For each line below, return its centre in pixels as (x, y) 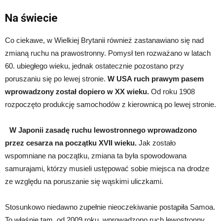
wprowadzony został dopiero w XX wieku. (77, 91)
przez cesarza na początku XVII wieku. (71, 143)
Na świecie (31, 18)
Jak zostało (156, 143)
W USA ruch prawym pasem (156, 78)
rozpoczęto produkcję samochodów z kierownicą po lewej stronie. (110, 104)
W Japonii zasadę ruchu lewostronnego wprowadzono (101, 130)
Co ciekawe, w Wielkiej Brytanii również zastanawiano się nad (104, 40)
